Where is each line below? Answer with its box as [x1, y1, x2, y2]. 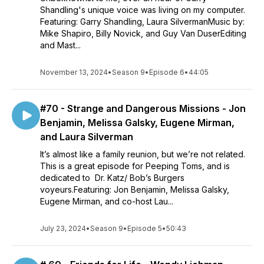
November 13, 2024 [40, 68, 108, 77]
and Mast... [40, 40, 81, 50]
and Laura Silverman [40, 131, 133, 143]
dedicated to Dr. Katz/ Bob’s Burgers [40, 173, 184, 183]
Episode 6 [149, 68, 184, 77]
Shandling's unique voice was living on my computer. [40, 5, 245, 15]
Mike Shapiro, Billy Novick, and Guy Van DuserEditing [40, 28, 246, 38]
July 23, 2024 [40, 224, 86, 233]
